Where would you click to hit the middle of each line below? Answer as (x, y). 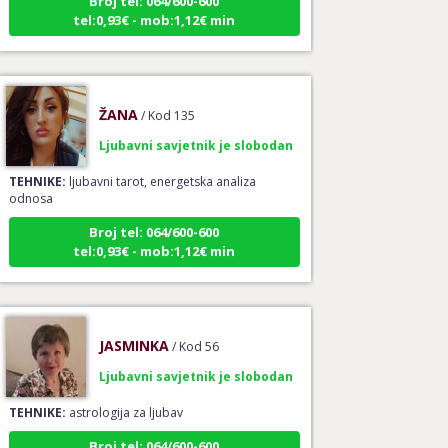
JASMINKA (133, 333)
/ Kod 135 (167, 103)
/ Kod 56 (195, 334)
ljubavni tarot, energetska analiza (160, 169)
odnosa (30, 186)
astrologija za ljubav (124, 400)
